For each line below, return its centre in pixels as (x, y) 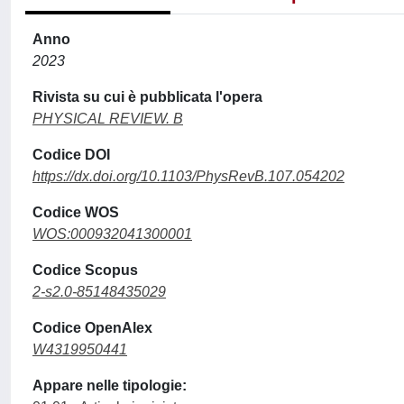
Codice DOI (71, 155)
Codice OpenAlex (92, 328)
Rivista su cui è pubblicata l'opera (147, 97)
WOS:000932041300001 (112, 234)
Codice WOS (76, 212)
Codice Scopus (85, 270)
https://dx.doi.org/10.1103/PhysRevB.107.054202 (188, 176)
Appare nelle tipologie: (110, 386)
